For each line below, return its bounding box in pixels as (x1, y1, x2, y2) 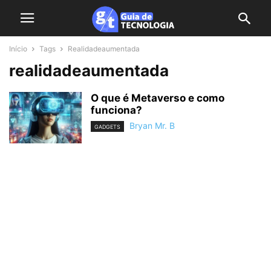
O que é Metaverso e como (91, 92, 224, 104)
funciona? (91, 104, 142, 116)
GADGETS (94, 123, 120, 131)
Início (9, 44, 27, 53)
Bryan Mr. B (129, 120, 175, 131)
